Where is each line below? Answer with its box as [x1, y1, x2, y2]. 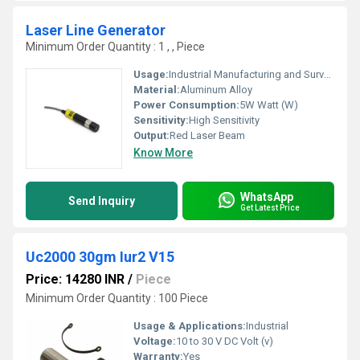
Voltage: [133, 335, 176, 347]
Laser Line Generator [26, 22, 166, 39]
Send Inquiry [68, 194, 135, 207]
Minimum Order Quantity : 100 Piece [26, 292, 208, 305]
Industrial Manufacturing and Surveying [169, 68, 324, 80]
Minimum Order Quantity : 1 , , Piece [26, 40, 205, 53]
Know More [133, 146, 193, 159]
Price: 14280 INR [26, 272, 125, 287]
